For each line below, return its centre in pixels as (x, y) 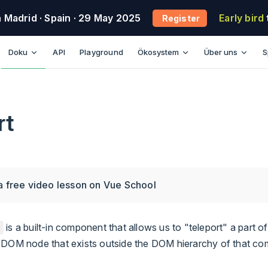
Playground (101, 52)
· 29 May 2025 (106, 18)
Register (180, 18)
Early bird (242, 18)
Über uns (220, 52)
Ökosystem (158, 52)
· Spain (54, 18)
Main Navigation (37, 43)
